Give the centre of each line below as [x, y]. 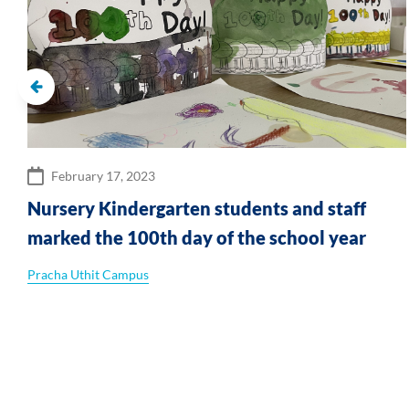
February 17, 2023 [103, 175]
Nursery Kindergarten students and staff [197, 208]
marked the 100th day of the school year [197, 237]
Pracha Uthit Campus [88, 274]
